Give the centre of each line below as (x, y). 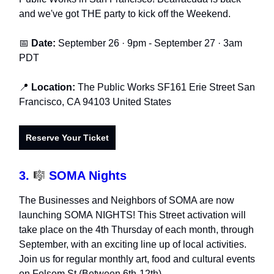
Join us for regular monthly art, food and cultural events (137, 259)
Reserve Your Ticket (67, 138)
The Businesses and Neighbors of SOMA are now (127, 201)
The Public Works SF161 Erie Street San (166, 87)
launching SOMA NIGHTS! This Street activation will (132, 215)
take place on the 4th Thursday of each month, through (136, 230)
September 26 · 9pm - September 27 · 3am (149, 43)
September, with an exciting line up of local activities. (133, 245)
